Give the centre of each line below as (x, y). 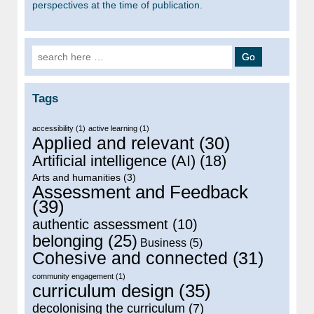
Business (163, 243)
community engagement (73, 277)
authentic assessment (100, 225)
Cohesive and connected (130, 258)
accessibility (53, 129)
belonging (68, 241)
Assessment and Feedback (140, 192)
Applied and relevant (113, 143)
